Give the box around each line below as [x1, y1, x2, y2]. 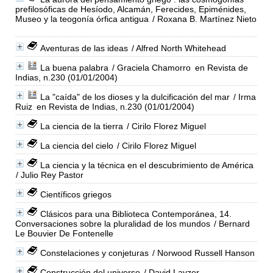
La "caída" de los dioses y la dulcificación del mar [40, 91, 230, 102]
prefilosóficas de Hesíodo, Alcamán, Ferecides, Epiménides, [15, 4, 246, 14]
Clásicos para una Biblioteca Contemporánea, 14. [40, 208, 232, 219]
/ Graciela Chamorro [109, 62, 191, 73]
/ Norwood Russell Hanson [149, 247, 255, 258]
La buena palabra [40, 62, 108, 73]
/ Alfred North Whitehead [129, 43, 226, 53]
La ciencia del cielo [40, 140, 113, 151]
